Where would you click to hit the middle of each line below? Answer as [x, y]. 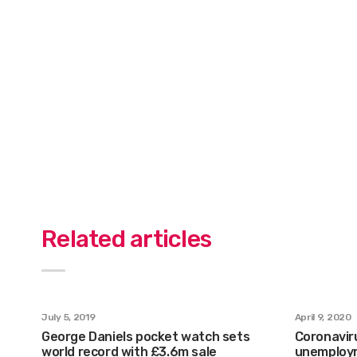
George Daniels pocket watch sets [146, 336]
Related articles [126, 239]
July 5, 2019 [69, 317]
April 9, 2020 [323, 317]
